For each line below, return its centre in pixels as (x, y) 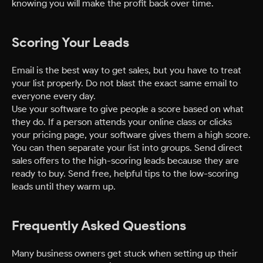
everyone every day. (54, 96)
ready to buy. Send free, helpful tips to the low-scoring (125, 173)
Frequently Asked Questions (99, 226)
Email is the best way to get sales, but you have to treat (127, 70)
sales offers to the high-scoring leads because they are (125, 161)
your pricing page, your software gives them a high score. (131, 135)
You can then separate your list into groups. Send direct (127, 148)
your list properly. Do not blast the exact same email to (125, 83)
